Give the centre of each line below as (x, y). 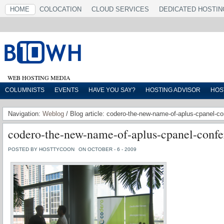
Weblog (53, 114)
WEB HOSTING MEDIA (39, 77)
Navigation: (25, 114)
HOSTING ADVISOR (173, 90)
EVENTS (66, 90)
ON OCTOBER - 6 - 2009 (107, 149)
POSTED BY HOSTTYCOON (41, 149)
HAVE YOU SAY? (112, 90)
